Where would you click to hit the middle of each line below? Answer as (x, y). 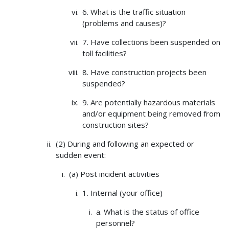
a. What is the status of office (147, 212)
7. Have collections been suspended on (152, 42)
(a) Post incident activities (114, 174)
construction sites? (116, 125)
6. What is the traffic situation (134, 12)
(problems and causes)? (124, 23)
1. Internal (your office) (123, 193)
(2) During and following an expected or (125, 144)
